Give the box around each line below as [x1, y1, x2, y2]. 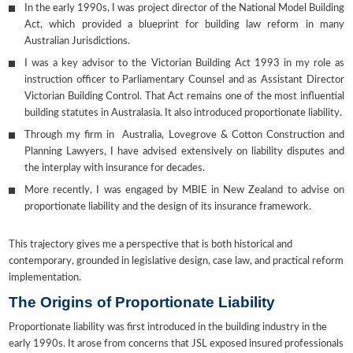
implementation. [9, 273, 82, 284]
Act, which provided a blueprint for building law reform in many [24, 20, 344, 31]
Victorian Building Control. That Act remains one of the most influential [24, 91, 344, 102]
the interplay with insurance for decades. [24, 163, 206, 174]
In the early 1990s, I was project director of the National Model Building [24, 3, 344, 14]
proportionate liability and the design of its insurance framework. [24, 202, 312, 213]
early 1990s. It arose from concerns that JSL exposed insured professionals [9, 339, 344, 350]
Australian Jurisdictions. [24, 36, 131, 47]
